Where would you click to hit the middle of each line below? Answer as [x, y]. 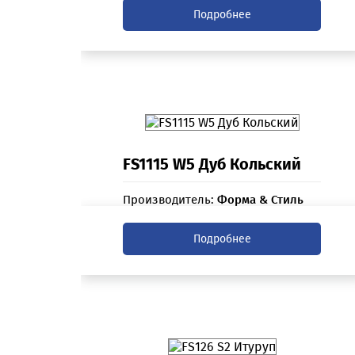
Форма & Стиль [261, 200]
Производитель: [170, 200]
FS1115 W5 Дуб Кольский [212, 164]
